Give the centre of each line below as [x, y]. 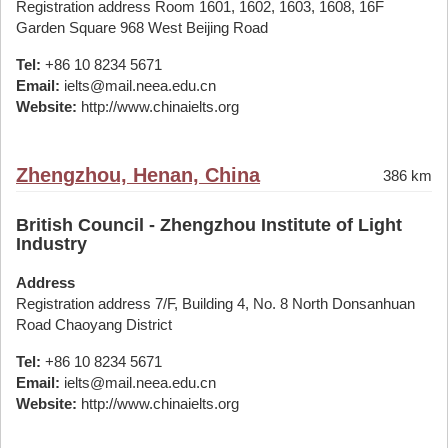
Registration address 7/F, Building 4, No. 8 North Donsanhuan [215, 303]
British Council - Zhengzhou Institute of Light [209, 225]
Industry [51, 244]
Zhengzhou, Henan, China [138, 175]
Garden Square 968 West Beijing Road [142, 27]
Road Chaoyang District [94, 324]
